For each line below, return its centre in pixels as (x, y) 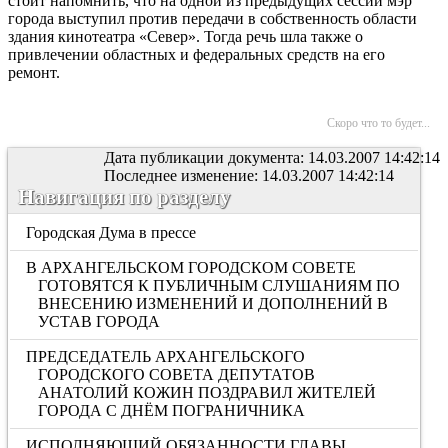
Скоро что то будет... (378, 123)
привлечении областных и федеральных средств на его (196, 54)
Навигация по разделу (124, 196)
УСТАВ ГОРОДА (98, 321)
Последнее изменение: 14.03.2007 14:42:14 (249, 175)
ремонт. (34, 72)
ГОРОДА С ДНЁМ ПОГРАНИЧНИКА (171, 410)
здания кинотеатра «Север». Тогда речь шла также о (185, 36)
